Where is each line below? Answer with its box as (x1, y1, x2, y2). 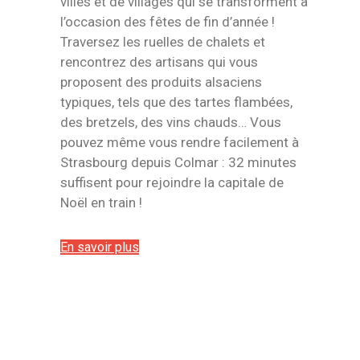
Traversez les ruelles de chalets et (60, 34, 265, 50)
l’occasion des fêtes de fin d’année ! (60, 14, 275, 30)
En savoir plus (60, 239, 139, 255)
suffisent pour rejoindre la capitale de (60, 174, 284, 190)
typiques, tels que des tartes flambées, (60, 94, 292, 110)
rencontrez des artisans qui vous (60, 54, 258, 70)
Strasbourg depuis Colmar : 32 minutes (60, 154, 297, 170)
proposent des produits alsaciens (60, 74, 262, 90)
